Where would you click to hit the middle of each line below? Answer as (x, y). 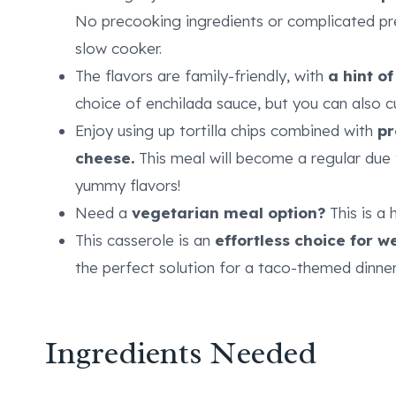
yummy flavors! (130, 185)
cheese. (107, 157)
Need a (103, 212)
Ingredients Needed (181, 352)
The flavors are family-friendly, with (202, 75)
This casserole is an (145, 240)
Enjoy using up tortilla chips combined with (226, 130)
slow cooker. (118, 48)
